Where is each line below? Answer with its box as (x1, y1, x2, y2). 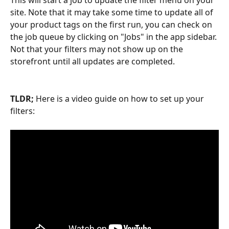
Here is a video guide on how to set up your (36, 93, 206, 105)
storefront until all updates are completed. (10, 56, 175, 67)
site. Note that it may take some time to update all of (10, 7, 215, 18)
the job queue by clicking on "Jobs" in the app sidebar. (10, 31, 219, 43)
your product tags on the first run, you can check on (10, 19, 214, 31)
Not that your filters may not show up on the (10, 43, 185, 55)
